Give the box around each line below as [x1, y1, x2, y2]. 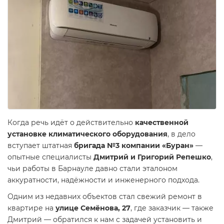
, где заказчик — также [130, 203, 213, 212]
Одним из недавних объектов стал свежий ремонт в [7, 192, 202, 201]
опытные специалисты [7, 152, 93, 161]
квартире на [7, 203, 55, 212]
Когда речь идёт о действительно [7, 118, 135, 127]
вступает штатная [7, 141, 74, 150]
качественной [135, 118, 188, 127]
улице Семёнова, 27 [55, 203, 130, 212]
